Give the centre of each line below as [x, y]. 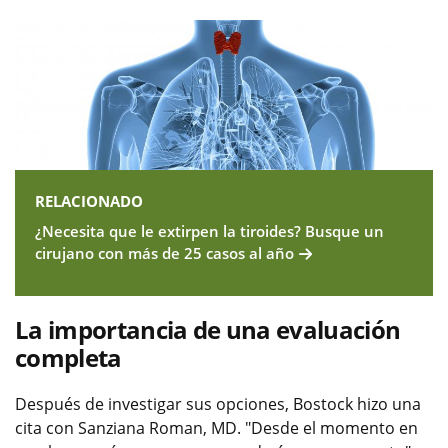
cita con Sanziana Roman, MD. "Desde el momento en [216, 427]
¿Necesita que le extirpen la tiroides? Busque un [209, 230]
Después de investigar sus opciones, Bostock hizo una [218, 403]
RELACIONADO [89, 200]
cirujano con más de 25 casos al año [164, 252]
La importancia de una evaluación [208, 329]
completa [68, 357]
